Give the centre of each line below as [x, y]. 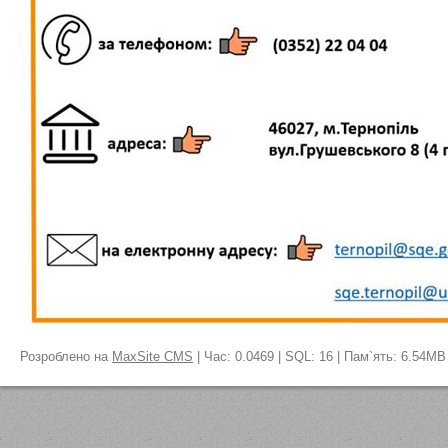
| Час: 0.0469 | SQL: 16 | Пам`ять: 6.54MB [319, 356]
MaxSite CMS [152, 356]
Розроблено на [66, 356]
